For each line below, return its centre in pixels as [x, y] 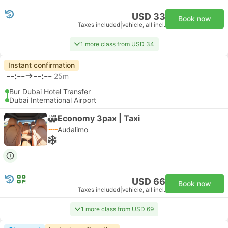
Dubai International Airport [53, 100]
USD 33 [149, 17]
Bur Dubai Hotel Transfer [50, 91]
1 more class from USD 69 [117, 209]
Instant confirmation [41, 65]
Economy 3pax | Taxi [99, 118]
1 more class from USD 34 [117, 44]
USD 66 [149, 181]
